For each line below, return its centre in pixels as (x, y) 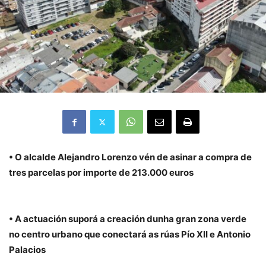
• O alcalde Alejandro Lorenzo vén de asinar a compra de (130, 157)
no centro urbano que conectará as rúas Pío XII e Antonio (130, 234)
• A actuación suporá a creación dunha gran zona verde (128, 219)
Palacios (27, 250)
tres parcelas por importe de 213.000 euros (101, 172)
